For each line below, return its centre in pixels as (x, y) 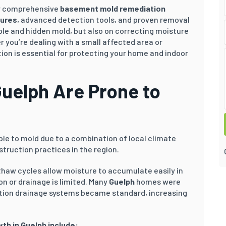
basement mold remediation (113, 8)
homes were (158, 181)
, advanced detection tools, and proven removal (103, 19)
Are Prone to (105, 91)
